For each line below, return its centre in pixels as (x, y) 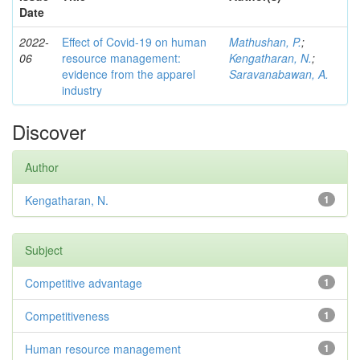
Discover (49, 131)
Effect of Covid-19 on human (134, 42)
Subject (44, 250)
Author (42, 167)
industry (82, 90)
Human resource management (103, 349)
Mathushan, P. (265, 42)
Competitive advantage (84, 283)
